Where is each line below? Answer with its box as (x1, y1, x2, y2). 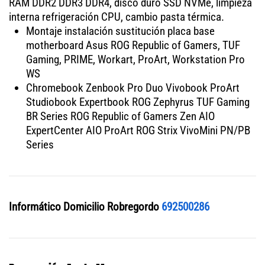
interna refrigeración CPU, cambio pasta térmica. (9, 9, 224, 24)
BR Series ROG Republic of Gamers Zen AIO (25, 109, 215, 123)
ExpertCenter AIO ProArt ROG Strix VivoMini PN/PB (25, 123, 250, 137)
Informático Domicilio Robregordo (9, 199, 159, 214)
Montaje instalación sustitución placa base (25, 24, 215, 38)
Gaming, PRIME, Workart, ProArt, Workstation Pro (25, 52, 245, 66)
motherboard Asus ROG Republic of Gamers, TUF (25, 38, 240, 52)
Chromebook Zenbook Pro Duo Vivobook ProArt (25, 80, 240, 95)
